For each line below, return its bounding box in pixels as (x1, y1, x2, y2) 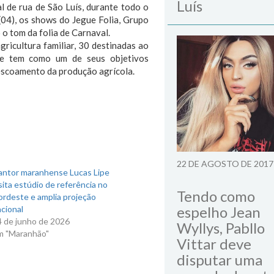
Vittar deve (177, 235, 251, 253)
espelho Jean (177, 203, 261, 221)
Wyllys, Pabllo (177, 219, 265, 237)
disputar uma (177, 251, 262, 268)
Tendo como (177, 187, 255, 205)
